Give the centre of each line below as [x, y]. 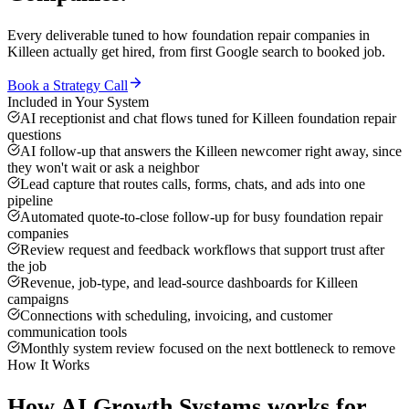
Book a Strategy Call [68, 86]
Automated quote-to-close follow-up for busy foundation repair [201, 217]
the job [27, 267]
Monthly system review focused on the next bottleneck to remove [208, 349]
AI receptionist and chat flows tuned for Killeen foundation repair [208, 119]
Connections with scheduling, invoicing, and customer [176, 316]
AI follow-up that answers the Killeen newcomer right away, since [211, 152]
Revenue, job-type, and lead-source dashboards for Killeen [189, 283]
